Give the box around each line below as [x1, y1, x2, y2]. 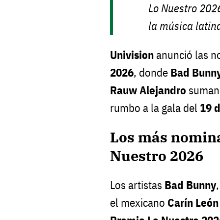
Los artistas [110, 178, 165, 192]
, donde [134, 65, 170, 80]
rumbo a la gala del [110, 100, 200, 115]
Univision [110, 47, 154, 62]
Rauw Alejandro [110, 82, 186, 97]
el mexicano [110, 195, 167, 210]
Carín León [167, 195, 219, 210]
